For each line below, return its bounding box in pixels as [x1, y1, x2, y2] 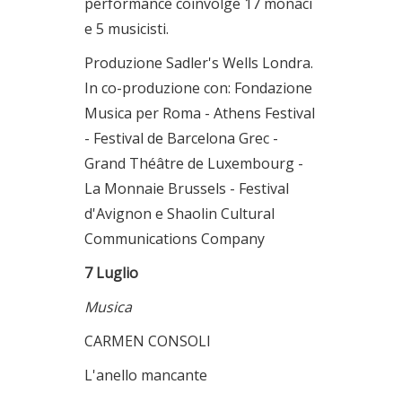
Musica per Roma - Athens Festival [84, 103, 315, 123]
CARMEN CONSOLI [84, 331, 211, 351]
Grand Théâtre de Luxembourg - [84, 153, 303, 173]
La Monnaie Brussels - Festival [84, 179, 289, 198]
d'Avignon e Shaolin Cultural [84, 204, 275, 223]
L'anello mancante [84, 365, 207, 385]
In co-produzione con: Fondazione [84, 78, 312, 98]
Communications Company [84, 229, 265, 249]
